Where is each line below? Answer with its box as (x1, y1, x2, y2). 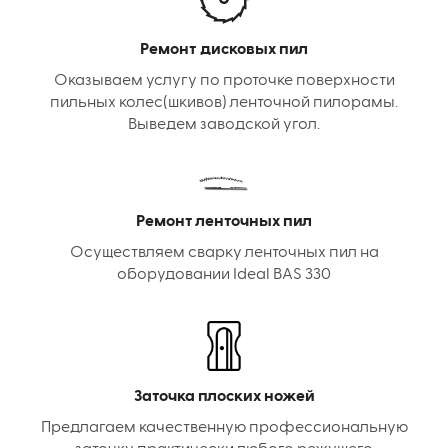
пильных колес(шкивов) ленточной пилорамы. (50, 95, 398, 112)
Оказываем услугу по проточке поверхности (53, 73, 395, 90)
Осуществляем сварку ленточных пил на (69, 244, 379, 261)
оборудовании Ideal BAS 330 (117, 266, 331, 283)
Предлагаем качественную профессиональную (40, 419, 408, 436)
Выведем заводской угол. (128, 117, 320, 134)
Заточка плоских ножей (133, 388, 315, 405)
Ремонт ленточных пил (136, 213, 312, 230)
